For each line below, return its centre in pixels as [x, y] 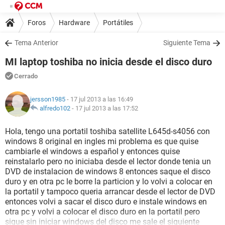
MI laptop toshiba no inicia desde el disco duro [108, 62]
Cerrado [26, 76]
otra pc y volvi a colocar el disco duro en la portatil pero [102, 212]
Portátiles [118, 22]
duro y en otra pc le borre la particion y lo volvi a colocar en [109, 182]
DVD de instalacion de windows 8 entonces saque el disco [108, 172]
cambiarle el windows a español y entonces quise [92, 151]
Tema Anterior [36, 43]
